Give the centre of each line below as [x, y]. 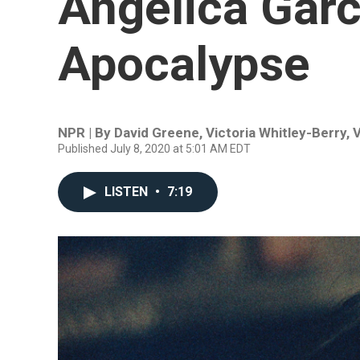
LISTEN [128, 192]
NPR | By [86, 133]
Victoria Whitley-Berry [276, 133]
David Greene [157, 133]
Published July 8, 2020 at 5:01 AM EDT [154, 149]
